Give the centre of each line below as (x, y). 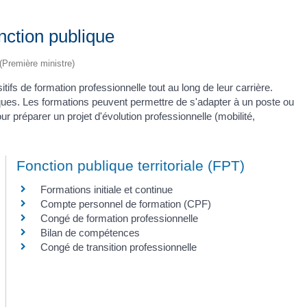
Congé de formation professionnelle (119, 219)
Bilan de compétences (90, 233)
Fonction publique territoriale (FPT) (130, 166)
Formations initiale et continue (106, 190)
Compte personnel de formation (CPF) (125, 204)
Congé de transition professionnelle (118, 247)
